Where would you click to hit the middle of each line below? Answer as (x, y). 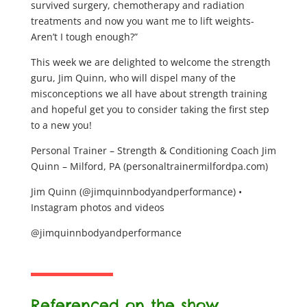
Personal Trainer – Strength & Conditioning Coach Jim (153, 151)
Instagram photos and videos (97, 208)
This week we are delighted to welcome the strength (150, 62)
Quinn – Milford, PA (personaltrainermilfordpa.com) (149, 167)
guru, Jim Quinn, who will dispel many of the (133, 78)
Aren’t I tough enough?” (84, 37)
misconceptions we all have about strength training (149, 94)
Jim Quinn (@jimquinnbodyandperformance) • (136, 192)
